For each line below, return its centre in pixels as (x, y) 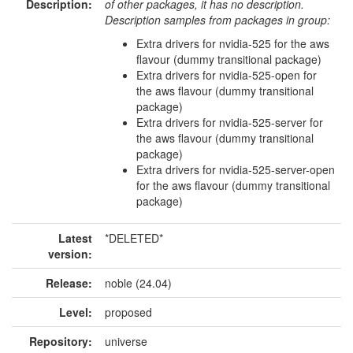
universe (126, 341)
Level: (76, 312)
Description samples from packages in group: (217, 20)
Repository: (61, 341)
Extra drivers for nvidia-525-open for (227, 75)
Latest (75, 238)
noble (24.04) (138, 283)
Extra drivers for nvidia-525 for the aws (233, 43)
